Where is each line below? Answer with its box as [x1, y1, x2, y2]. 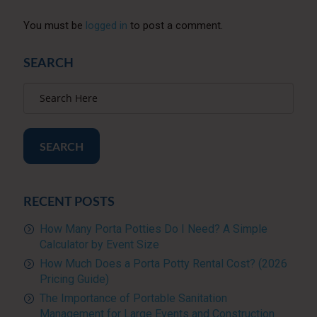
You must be [23, 19, 86, 33]
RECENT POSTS [23, 196, 115, 209]
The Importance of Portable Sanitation [39, 292, 227, 306]
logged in [85, 19, 127, 33]
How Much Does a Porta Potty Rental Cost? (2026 [39, 257, 287, 271]
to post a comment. [127, 19, 223, 33]
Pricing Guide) [39, 272, 109, 287]
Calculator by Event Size [39, 238, 159, 252]
